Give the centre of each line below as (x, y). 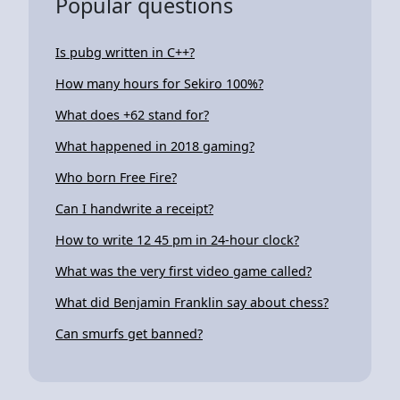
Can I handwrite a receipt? (134, 208)
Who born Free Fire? (116, 177)
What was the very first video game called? (183, 271)
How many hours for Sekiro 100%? (159, 83)
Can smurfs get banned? (129, 333)
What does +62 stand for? (132, 114)
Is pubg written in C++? (125, 52)
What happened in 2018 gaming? (155, 146)
